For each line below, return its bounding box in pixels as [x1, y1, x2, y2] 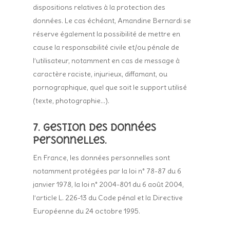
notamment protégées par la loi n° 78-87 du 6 [33, 166, 182, 176]
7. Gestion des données [33, 122, 157, 133]
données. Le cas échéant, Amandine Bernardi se [33, 16, 191, 25]
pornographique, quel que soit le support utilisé [33, 83, 187, 92]
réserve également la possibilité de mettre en [33, 29, 181, 39]
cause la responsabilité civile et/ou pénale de [33, 43, 180, 52]
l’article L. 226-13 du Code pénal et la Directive [33, 193, 183, 202]
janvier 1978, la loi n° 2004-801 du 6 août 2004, [33, 180, 184, 189]
